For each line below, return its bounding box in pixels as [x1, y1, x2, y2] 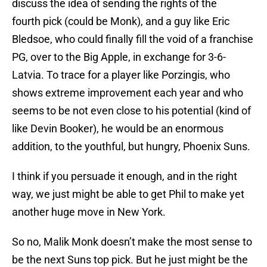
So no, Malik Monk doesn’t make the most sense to [12, 235, 252, 249]
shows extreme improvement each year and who [12, 86, 243, 100]
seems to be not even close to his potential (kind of [12, 104, 251, 117]
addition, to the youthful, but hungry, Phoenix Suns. [12, 140, 250, 153]
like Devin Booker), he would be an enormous [12, 122, 223, 135]
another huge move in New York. [12, 206, 166, 219]
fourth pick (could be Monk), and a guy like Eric [12, 15, 229, 28]
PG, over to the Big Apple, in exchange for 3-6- [12, 51, 226, 64]
